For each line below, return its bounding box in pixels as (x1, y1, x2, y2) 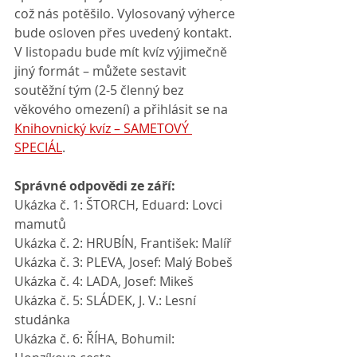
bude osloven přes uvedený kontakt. (14, 24, 232, 41)
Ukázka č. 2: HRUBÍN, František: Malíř (14, 234, 232, 252)
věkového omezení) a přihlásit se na (14, 100, 231, 118)
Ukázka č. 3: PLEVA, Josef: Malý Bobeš (14, 253, 233, 271)
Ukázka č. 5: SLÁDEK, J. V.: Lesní (14, 292, 199, 309)
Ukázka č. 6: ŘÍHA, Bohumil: (14, 330, 178, 347)
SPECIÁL (14, 139, 62, 156)
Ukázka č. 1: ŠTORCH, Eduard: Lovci (14, 196, 226, 214)
